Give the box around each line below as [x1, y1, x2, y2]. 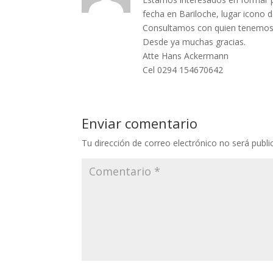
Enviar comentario [82, 114, 198, 133]
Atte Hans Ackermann [143, 50, 229, 62]
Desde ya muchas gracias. [143, 36, 246, 48]
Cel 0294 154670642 [143, 64, 224, 76]
